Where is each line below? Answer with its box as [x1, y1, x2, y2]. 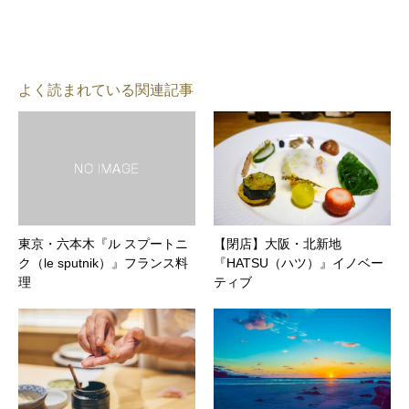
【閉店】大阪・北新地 [214, 236, 341, 251]
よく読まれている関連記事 [18, 81, 194, 98]
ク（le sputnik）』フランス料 [18, 255, 188, 270]
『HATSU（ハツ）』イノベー [214, 255, 383, 270]
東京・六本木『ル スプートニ [18, 236, 188, 251]
